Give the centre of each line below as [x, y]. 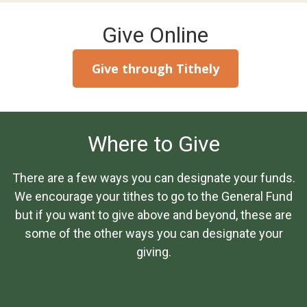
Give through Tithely [155, 68]
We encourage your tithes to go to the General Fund [153, 197]
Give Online [155, 35]
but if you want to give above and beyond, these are [153, 215]
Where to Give [153, 144]
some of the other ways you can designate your [153, 234]
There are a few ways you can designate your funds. [153, 178]
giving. [153, 252]
